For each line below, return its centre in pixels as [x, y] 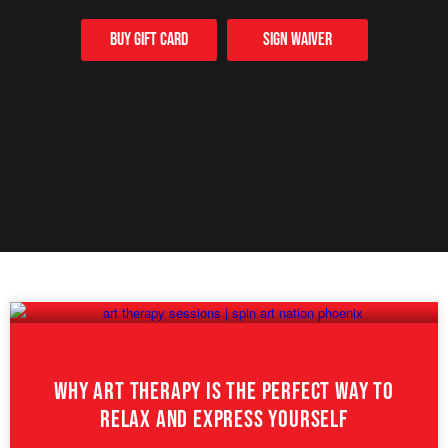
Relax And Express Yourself [224, 419]
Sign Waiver [297, 40]
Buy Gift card [148, 40]
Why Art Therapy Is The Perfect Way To [224, 391]
